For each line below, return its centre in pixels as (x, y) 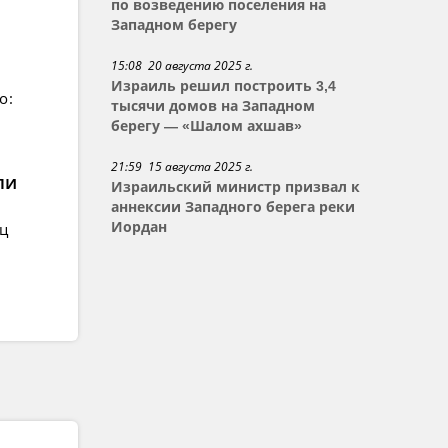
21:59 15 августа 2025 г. (182, 166)
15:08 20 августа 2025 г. (182, 65)
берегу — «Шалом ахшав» (207, 126)
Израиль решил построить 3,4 (224, 86)
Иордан (139, 227)
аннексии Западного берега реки (233, 207)
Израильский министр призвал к (236, 187)
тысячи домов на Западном (213, 106)
